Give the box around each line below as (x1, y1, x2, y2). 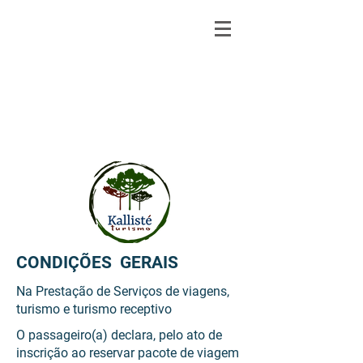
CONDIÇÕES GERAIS (16, 253, 178, 272)
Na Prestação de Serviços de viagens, (16, 284, 229, 299)
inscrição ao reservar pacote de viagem (16, 345, 239, 361)
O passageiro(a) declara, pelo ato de (16, 327, 222, 343)
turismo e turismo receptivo (16, 301, 172, 317)
